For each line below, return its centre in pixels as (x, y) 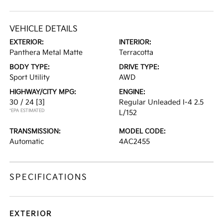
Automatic (27, 142)
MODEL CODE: (142, 131)
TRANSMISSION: (35, 131)
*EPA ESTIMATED (27, 111)
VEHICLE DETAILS (44, 29)
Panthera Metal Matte (46, 53)
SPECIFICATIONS (49, 177)
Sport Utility (30, 77)
